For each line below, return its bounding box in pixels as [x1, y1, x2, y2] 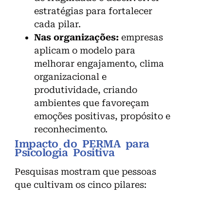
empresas [119, 32, 163, 42]
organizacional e [34, 71, 107, 82]
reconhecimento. [34, 124, 108, 134]
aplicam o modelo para [34, 45, 135, 55]
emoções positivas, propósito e [34, 110, 170, 121]
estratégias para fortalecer [34, 5, 152, 16]
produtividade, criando [34, 84, 137, 95]
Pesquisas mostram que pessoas [15, 166, 156, 177]
